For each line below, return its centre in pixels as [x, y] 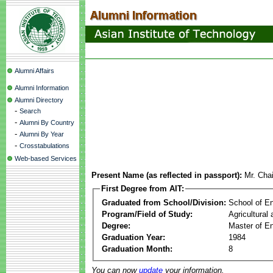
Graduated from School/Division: [164, 202]
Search [30, 111]
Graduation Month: [137, 249]
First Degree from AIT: [143, 189]
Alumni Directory [39, 100]
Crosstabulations [44, 146]
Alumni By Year [42, 134]
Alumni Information [42, 88]
